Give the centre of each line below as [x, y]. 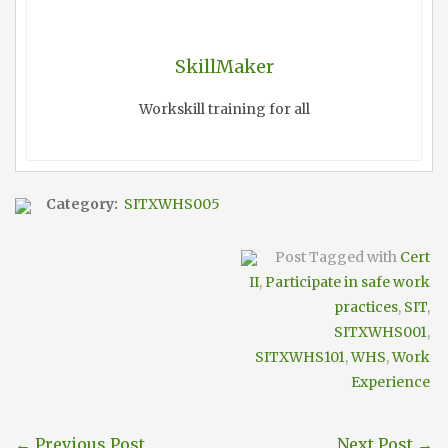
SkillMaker [224, 66]
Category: [83, 203]
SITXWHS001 [380, 331]
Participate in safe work [347, 281]
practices [366, 306]
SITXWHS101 [300, 356]
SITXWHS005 [172, 203]
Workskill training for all [224, 108]
